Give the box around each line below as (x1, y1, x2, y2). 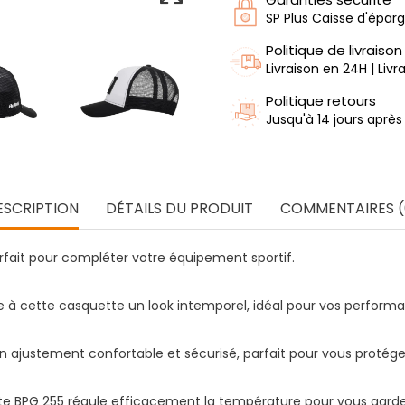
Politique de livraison (266, 40, 402, 60)
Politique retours (266, 90, 376, 110)
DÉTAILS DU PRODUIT (106, 197, 253, 219)
